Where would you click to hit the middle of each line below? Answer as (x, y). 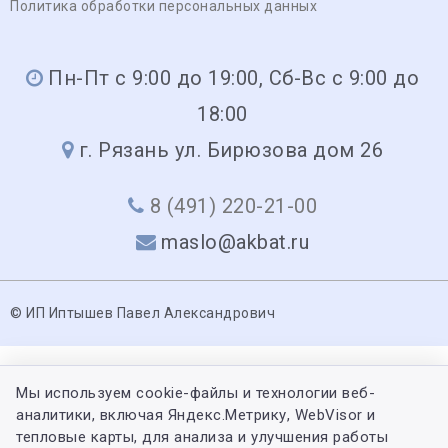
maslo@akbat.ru (235, 241)
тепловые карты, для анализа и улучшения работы (202, 437)
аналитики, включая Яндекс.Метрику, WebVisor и (196, 415)
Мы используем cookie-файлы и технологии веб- (195, 393)
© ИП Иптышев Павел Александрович (142, 312)
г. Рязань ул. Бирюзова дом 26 (230, 149)
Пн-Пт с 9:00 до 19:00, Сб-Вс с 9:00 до (234, 77)
